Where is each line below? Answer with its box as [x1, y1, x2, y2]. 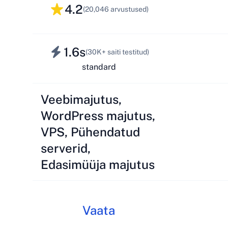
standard [81, 62, 116, 72]
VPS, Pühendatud [41, 125, 140, 139]
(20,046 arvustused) [82, 5, 149, 13]
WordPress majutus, [41, 108, 155, 123]
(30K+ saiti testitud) [85, 48, 149, 56]
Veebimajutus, [41, 92, 122, 106]
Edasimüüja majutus [41, 157, 155, 172]
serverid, [41, 141, 91, 155]
